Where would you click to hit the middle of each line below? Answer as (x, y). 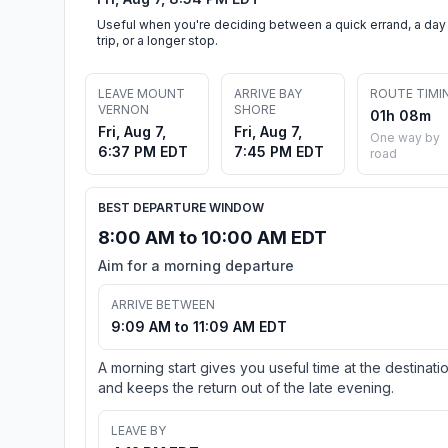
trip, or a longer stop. (157, 40)
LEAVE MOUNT (141, 93)
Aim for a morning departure (196, 265)
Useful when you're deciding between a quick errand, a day (271, 24)
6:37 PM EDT (143, 151)
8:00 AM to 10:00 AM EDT (212, 237)
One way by (405, 137)
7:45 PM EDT (279, 151)
